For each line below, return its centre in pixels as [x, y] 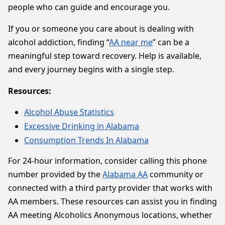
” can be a [171, 42]
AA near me [131, 42]
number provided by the [55, 174]
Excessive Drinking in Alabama [82, 126]
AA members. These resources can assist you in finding [113, 201]
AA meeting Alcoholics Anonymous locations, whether [110, 215]
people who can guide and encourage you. [89, 7]
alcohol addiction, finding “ [59, 42]
